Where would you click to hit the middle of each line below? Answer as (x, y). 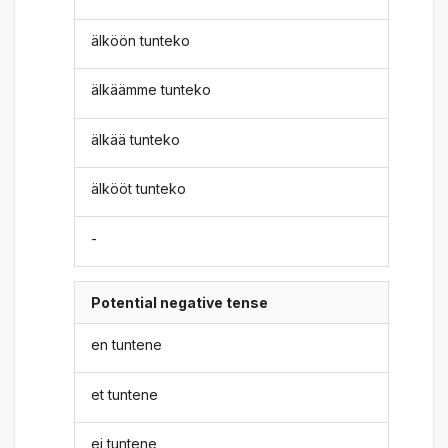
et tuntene (125, 394)
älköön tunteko (141, 40)
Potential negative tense (180, 302)
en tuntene (127, 345)
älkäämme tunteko (151, 90)
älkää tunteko (136, 139)
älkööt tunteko (139, 189)
